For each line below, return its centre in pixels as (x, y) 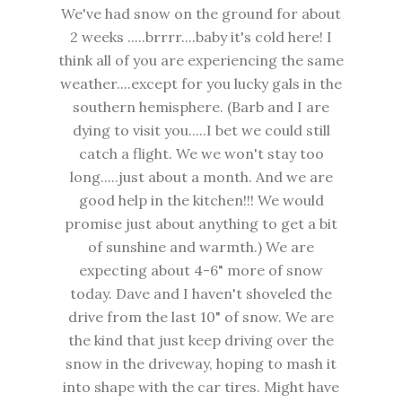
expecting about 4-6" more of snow (201, 271)
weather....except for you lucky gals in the (201, 84)
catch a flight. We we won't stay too (201, 154)
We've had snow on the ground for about (201, 14)
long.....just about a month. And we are (201, 177)
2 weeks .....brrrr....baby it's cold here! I (201, 37)
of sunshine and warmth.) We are (201, 247)
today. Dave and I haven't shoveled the (201, 294)
